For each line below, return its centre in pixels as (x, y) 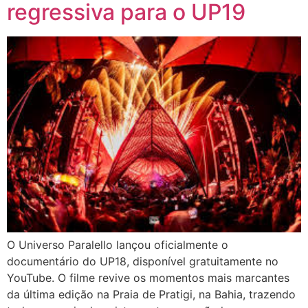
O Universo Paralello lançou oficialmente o (118, 245)
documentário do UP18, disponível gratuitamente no (143, 262)
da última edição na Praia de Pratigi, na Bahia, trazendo (151, 295)
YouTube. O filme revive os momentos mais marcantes (148, 278)
